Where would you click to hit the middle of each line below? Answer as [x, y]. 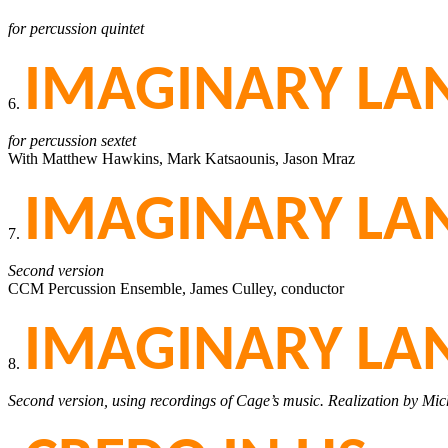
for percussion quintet [76, 28]
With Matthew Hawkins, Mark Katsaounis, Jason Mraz [181, 158]
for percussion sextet [72, 140]
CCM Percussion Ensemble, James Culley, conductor [176, 288]
